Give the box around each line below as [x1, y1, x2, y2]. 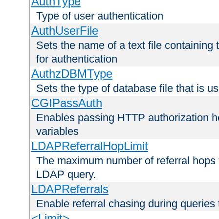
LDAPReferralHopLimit [31, 139, 148, 153]
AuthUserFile [31, 24, 98, 38]
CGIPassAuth [31, 96, 102, 110]
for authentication [36, 53, 117, 66]
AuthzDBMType [31, 67, 112, 81]
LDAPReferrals [31, 182, 109, 196]
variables [36, 125, 79, 138]
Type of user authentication [36, 10, 163, 22]
